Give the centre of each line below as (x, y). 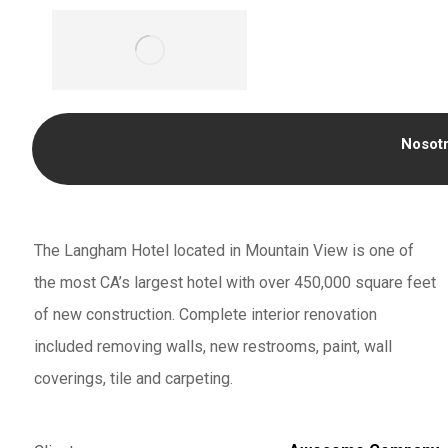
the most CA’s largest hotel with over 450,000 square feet (234, 282)
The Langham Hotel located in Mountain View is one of (223, 250)
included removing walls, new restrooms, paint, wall (212, 346)
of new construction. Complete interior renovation (205, 314)
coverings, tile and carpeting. (133, 378)
